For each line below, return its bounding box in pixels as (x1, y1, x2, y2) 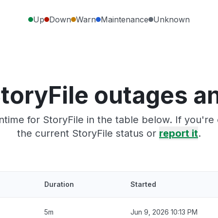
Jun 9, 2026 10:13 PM (130, 207, 198, 216)
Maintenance (101, 14, 148, 24)
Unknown (153, 14, 190, 24)
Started (130, 180, 156, 188)
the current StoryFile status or (17, 127, 159, 139)
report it (159, 127, 198, 139)
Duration (44, 180, 74, 188)
